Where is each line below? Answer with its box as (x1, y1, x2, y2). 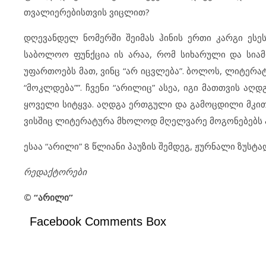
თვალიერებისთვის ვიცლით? (24, 6, 150, 18)
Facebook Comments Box (30, 215, 166, 228)
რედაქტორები (24, 166, 87, 178)
